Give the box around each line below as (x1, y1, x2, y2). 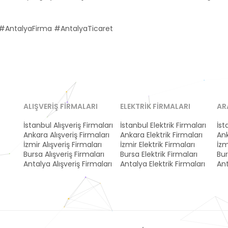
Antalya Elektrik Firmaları (120, 159, 205, 169)
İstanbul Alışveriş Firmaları (23, 120, 113, 130)
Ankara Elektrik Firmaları (120, 130, 203, 140)
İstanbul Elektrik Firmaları (120, 120, 206, 130)
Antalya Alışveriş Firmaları (23, 159, 112, 169)
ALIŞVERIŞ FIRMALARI (23, 101, 98, 111)
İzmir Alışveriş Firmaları (23, 139, 102, 150)
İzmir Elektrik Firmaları (120, 139, 195, 150)
